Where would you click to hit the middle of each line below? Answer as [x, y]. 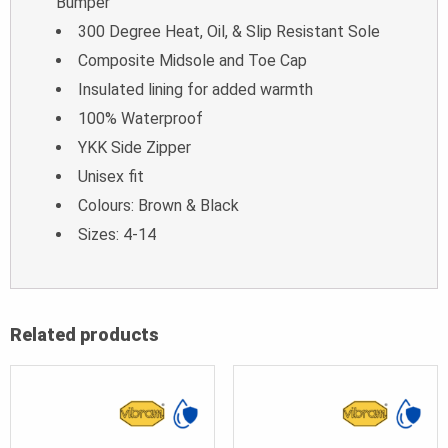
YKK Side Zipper [134, 147]
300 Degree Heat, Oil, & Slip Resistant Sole [229, 31]
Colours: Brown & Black [158, 205]
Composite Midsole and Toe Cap [192, 60]
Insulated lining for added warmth [195, 89]
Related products [84, 334]
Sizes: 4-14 [117, 234]
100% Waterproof [140, 118]
